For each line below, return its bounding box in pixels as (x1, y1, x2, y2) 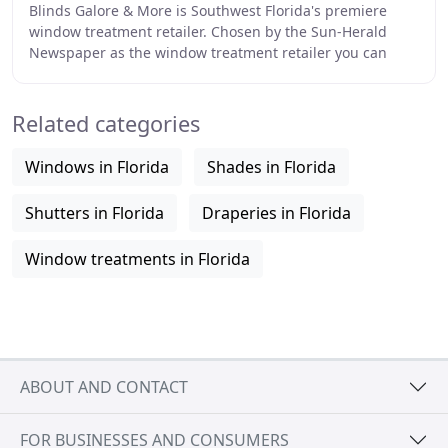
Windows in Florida (25, 156, 169, 178)
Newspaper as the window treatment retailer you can (29, 43, 387, 62)
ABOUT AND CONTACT (20, 375, 188, 398)
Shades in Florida (207, 156, 336, 178)
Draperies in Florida (202, 202, 351, 224)
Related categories (12, 109, 200, 138)
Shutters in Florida (25, 202, 164, 224)
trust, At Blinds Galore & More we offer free (29, 64, 320, 83)
